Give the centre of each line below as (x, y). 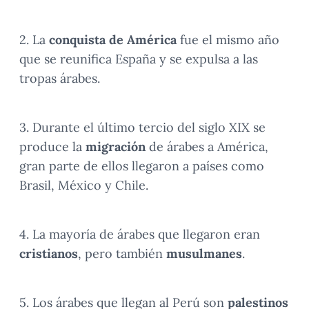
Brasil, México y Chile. (84, 185)
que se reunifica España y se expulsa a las (139, 59)
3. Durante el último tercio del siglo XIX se (142, 127)
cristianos (49, 253)
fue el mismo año (228, 40)
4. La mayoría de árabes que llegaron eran (140, 234)
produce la (52, 147)
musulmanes (204, 253)
